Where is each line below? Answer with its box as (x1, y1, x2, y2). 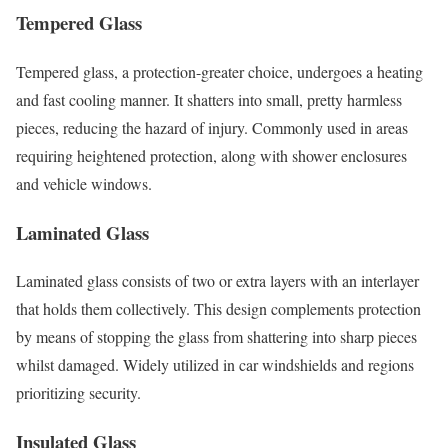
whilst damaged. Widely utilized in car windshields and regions (16, 354, 414, 376)
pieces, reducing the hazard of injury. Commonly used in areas (16, 116, 408, 138)
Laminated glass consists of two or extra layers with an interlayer (16, 270, 419, 292)
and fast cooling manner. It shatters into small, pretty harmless (16, 88, 402, 110)
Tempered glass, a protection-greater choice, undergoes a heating (16, 60, 423, 82)
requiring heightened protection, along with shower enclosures (16, 144, 407, 166)
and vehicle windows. (16, 172, 152, 194)
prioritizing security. (16, 382, 141, 404)
